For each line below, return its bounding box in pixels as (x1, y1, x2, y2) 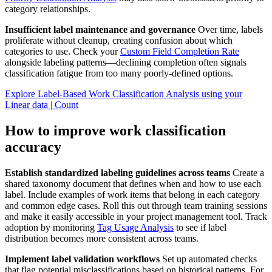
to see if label (174, 222, 226, 233)
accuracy (5, 139, 61, 155)
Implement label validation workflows (5, 254, 160, 265)
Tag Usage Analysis (97, 222, 174, 233)
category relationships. (5, 4, 90, 15)
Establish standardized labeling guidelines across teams (5, 168, 230, 178)
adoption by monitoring (5, 222, 97, 233)
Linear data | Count (5, 100, 78, 110)
